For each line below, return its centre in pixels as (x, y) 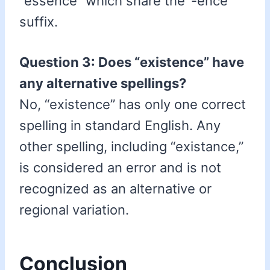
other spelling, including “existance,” (131, 147)
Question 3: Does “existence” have (132, 62)
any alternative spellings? (103, 83)
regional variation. (74, 210)
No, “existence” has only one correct (133, 105)
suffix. (39, 22)
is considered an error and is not (120, 168)
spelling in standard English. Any (120, 126)
